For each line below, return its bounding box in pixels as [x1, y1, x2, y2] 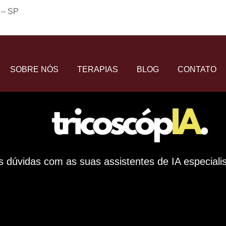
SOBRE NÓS [10, 65, 59, 74]
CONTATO [177, 65, 216, 74]
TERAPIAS [77, 65, 118, 74]
